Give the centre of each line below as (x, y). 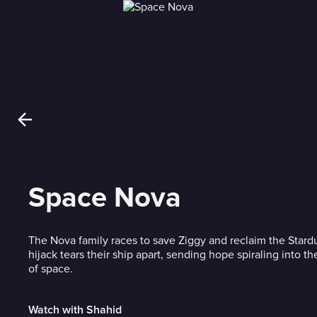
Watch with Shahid (75, 310)
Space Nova (105, 198)
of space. (51, 269)
